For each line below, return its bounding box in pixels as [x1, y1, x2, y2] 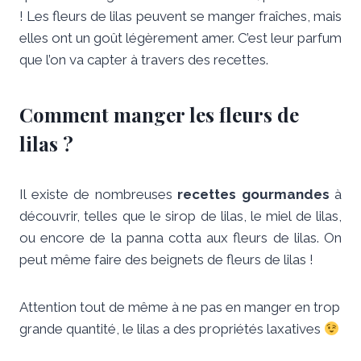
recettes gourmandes [177, 186, 330, 203]
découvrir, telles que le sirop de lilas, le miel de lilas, [19, 208, 342, 225]
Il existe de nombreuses [19, 186, 177, 203]
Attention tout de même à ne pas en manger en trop [19, 299, 340, 316]
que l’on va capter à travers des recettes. [19, 52, 268, 68]
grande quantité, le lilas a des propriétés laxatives [19, 321, 324, 338]
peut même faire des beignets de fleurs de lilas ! [19, 251, 313, 268]
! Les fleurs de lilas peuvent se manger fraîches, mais [19, 8, 342, 25]
